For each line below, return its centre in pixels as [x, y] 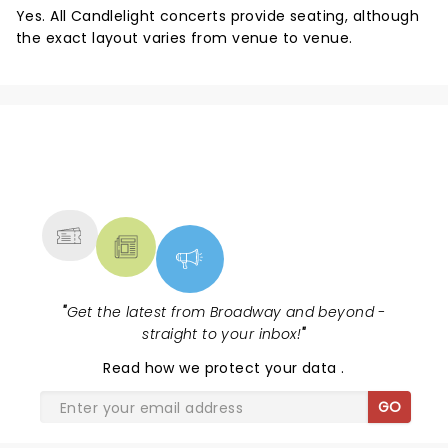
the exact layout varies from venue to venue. [184, 38]
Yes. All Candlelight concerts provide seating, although [218, 16]
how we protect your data [243, 368]
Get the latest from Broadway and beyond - [226, 312]
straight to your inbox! [222, 334]
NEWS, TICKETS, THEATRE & [216, 169]
